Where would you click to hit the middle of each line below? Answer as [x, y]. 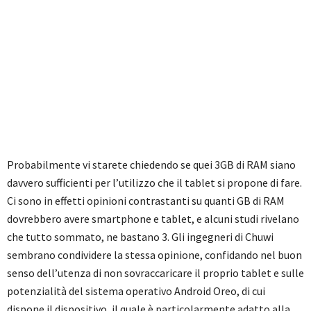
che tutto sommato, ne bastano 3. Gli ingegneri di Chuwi [140, 237]
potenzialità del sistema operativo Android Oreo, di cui [136, 291]
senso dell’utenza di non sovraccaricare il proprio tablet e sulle [155, 273]
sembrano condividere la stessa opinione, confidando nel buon [154, 255]
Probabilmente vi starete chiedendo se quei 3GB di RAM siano [151, 165]
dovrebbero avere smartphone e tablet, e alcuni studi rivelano [153, 219]
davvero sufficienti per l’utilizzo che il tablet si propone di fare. [154, 183]
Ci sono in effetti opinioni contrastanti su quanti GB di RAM [146, 201]
